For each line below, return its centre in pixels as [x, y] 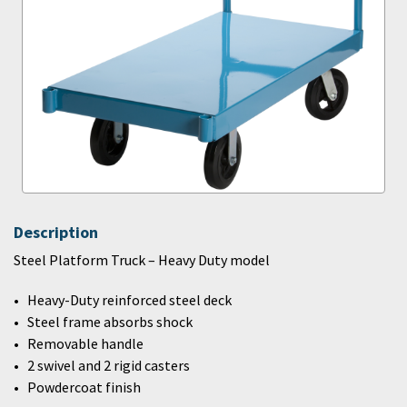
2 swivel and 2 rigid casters [109, 365]
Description [56, 232]
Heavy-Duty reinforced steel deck [129, 300]
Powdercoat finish [84, 387]
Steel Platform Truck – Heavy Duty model [142, 260]
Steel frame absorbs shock [110, 322]
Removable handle [85, 343]
